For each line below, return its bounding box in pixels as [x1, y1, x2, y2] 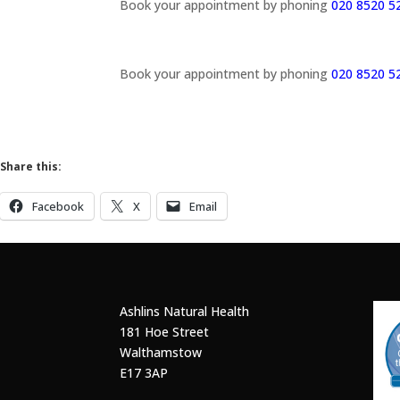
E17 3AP [120, 363, 169, 381]
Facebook [32, 198, 84, 215]
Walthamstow [120, 343, 203, 361]
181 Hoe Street [120, 322, 210, 340]
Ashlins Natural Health [120, 302, 250, 320]
